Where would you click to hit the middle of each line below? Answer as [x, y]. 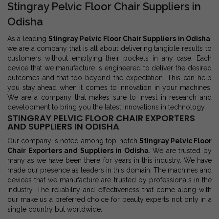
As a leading [28, 39]
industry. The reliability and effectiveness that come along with [109, 190]
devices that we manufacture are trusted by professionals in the [109, 180]
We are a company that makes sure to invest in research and [109, 98]
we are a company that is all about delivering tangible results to [109, 49]
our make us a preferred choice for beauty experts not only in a [109, 200]
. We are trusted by [180, 151]
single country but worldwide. [55, 209]
